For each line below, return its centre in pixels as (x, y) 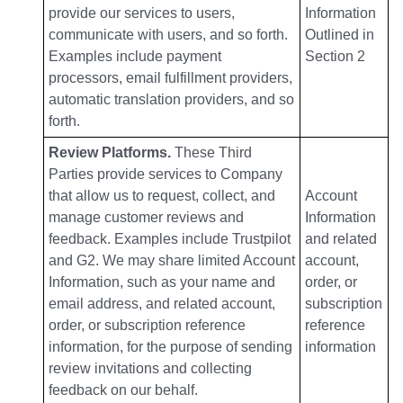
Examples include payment (135, 57)
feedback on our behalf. (123, 390)
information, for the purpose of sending (170, 347)
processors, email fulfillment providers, (170, 78)
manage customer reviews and (146, 218)
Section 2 (335, 57)
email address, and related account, (162, 304)
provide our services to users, (142, 13)
